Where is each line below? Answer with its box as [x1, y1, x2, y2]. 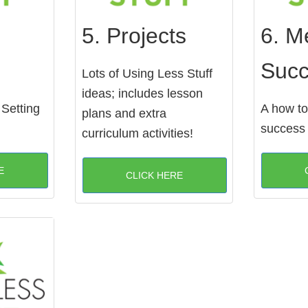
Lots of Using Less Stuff [81, 66, 212, 80]
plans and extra [81, 106, 166, 120]
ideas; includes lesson [81, 86, 203, 100]
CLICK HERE [126, 169, 184, 181]
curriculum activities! [81, 126, 193, 140]
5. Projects [81, 23, 186, 48]
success [260, 121, 305, 135]
